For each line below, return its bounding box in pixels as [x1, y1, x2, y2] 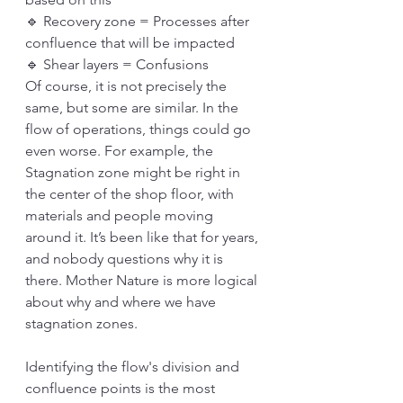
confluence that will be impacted [25, 34, 235, 51]
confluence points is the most [25, 380, 219, 397]
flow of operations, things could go [25, 121, 255, 138]
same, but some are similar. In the [25, 99, 242, 116]
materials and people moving [25, 207, 217, 224]
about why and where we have [25, 293, 219, 310]
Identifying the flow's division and [25, 358, 243, 375]
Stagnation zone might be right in [25, 164, 244, 181]
